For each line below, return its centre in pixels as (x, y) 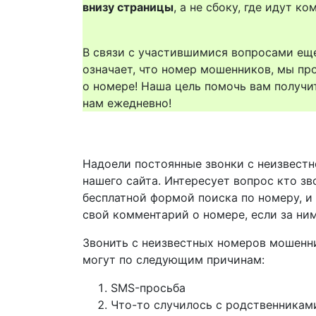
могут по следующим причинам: (174, 260)
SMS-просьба (148, 288)
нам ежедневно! (127, 103)
